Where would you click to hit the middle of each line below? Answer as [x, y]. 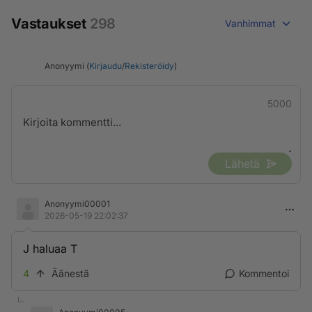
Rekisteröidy [149, 65]
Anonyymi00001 [77, 204]
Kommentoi [264, 273]
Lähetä [242, 164]
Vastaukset [50, 24]
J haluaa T [50, 249]
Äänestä [70, 273]
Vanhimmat [250, 23]
